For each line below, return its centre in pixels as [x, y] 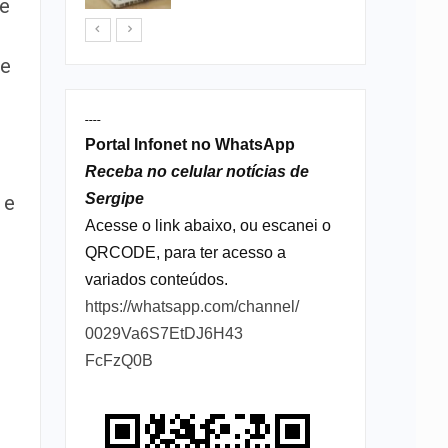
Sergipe [114, 198]
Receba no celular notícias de [196, 171]
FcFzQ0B [118, 360]
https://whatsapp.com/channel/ [191, 306]
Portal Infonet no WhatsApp [189, 144]
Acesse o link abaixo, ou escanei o [207, 225]
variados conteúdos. [156, 279]
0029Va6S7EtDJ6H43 [163, 333]
